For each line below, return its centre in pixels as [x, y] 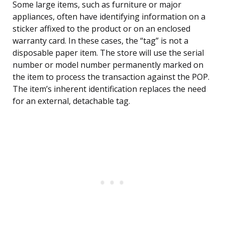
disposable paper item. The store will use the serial [108, 53]
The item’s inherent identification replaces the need [109, 89]
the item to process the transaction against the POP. [111, 77]
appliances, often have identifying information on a [109, 17]
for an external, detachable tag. [71, 101]
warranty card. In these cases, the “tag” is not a [100, 41]
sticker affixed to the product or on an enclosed [101, 29]
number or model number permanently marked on [108, 65]
